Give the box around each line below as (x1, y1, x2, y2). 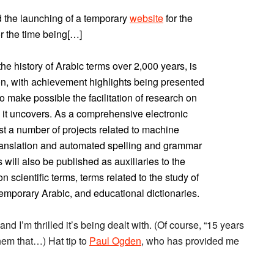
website (130, 11, 163, 25)
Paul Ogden (89, 234, 141, 248)
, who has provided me (141, 234, 239, 248)
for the (163, 11, 193, 25)
